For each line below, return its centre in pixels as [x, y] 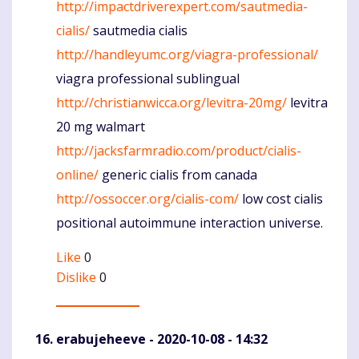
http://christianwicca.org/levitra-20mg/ [171, 103]
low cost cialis [281, 199]
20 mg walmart [101, 127]
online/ [77, 175]
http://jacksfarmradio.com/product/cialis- [179, 151]
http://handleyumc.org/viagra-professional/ [187, 55]
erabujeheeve [101, 339]
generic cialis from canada [178, 175]
